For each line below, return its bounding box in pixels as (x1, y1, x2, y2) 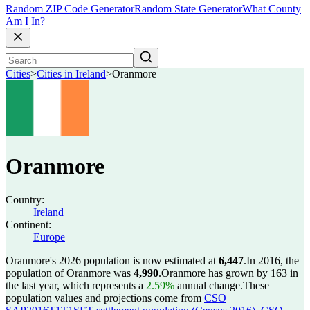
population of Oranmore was (6, 267, 134, 279)
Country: (6, 194, 44, 206)
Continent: (6, 219, 51, 230)
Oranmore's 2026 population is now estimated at (6, 255, 219, 266)
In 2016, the (246, 255, 299, 266)
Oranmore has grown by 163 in (161, 267, 298, 279)
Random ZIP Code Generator (6, 3, 134, 15)
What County (242, 3, 301, 15)
